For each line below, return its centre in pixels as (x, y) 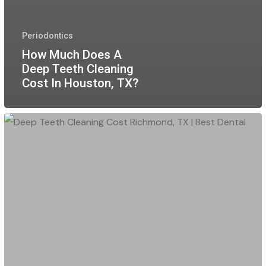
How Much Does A (72, 54)
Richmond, (26, 197)
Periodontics (47, 35)
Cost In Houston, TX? (80, 83)
